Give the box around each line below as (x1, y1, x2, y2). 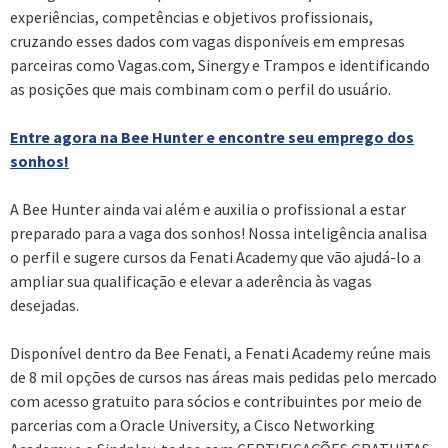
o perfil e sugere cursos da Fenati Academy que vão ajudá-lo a (10, 246, 421, 267)
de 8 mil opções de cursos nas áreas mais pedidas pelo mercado (10, 366, 437, 387)
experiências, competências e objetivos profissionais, (10, 6, 373, 27)
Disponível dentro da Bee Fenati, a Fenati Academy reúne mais (10, 342, 431, 363)
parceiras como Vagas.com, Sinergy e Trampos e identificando (10, 54, 430, 75)
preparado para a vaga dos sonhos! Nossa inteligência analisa (10, 222, 427, 243)
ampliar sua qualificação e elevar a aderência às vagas (10, 270, 372, 291)
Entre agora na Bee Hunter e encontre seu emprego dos (10, 126, 414, 147)
